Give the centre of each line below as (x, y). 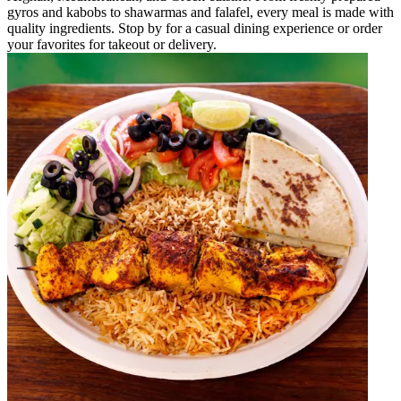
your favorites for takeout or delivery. (112, 44)
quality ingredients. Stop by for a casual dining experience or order (195, 28)
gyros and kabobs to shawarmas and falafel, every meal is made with (200, 12)
